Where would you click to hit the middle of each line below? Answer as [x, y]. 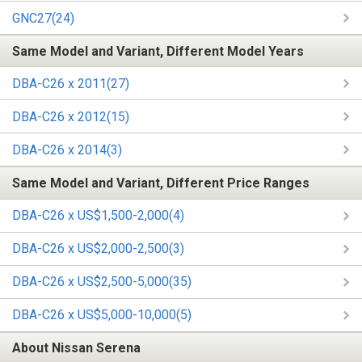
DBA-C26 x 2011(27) [71, 83]
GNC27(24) [43, 18]
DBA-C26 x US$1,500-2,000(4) [98, 216]
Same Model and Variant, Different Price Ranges [161, 183]
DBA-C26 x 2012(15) [71, 116]
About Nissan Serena [76, 348]
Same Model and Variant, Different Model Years [158, 51]
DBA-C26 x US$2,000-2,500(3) [98, 249]
